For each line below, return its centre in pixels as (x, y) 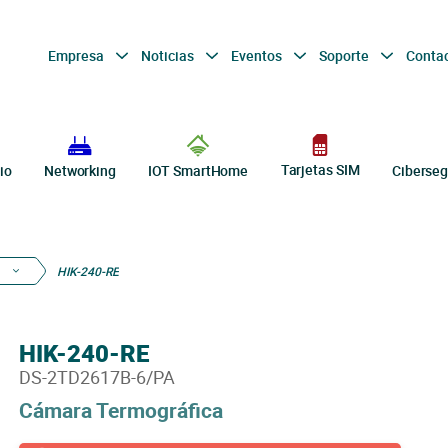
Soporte (345, 55)
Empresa (77, 55)
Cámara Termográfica (120, 410)
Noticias (168, 55)
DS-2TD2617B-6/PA (96, 377)
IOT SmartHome (198, 170)
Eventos (257, 55)
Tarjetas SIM (320, 170)
